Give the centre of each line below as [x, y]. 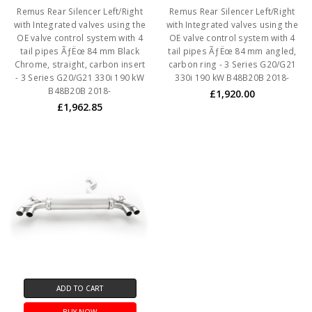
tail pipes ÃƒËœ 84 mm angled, [232, 52]
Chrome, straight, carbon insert [80, 65]
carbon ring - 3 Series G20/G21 [232, 65]
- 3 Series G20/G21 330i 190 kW [80, 78]
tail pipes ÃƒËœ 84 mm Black [80, 52]
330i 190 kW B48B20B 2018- [232, 78]
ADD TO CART [80, 289]
